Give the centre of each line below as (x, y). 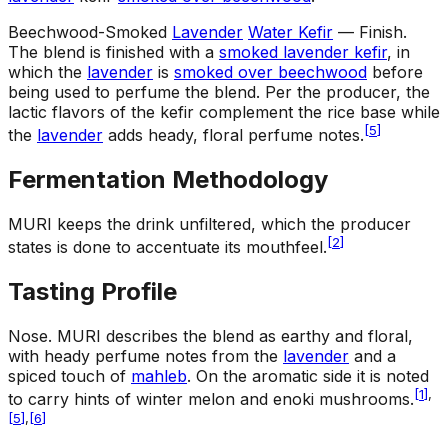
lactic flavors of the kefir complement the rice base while (224, 112)
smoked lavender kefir (303, 52)
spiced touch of (69, 376)
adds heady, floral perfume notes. (233, 135)
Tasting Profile (92, 292)
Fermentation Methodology (168, 180)
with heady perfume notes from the (145, 356)
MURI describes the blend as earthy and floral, (235, 336)
